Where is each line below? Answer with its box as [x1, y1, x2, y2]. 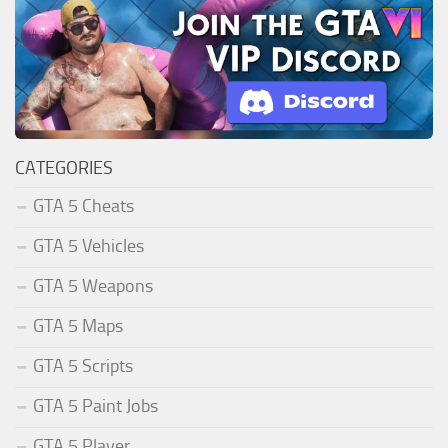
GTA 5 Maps [33, 315, 123, 338]
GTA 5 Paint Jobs [33, 395, 158, 418]
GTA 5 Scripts [33, 355, 133, 378]
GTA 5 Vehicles [33, 235, 144, 258]
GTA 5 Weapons [33, 275, 153, 298]
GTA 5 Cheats [33, 195, 134, 218]
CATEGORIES [15, 157, 113, 180]
